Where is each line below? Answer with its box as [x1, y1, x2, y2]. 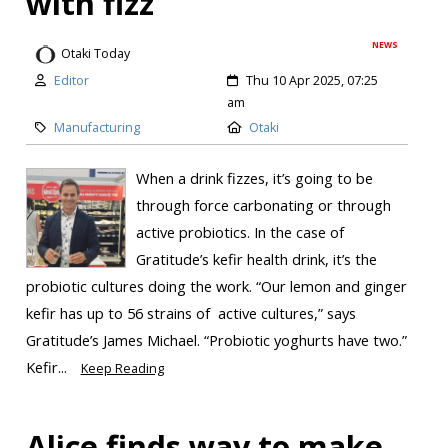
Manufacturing [53, 118, 140, 136]
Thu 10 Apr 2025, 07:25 [246, 71, 378, 89]
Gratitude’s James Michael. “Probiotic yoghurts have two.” [25, 329, 407, 350]
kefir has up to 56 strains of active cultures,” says [25, 302, 356, 323]
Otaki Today [60, 45, 130, 63]
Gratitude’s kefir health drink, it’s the [135, 248, 377, 269]
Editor [53, 71, 89, 89]
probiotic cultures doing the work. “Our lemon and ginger [25, 275, 407, 296]
